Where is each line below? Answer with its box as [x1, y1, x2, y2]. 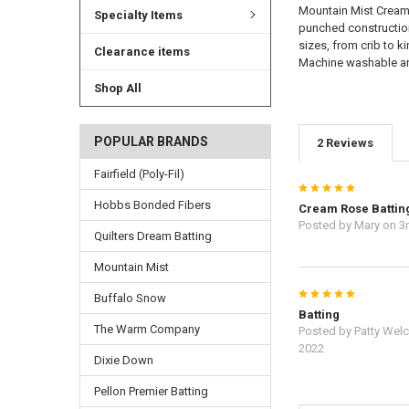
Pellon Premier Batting [93, 384, 208, 399]
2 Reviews [317, 136, 374, 151]
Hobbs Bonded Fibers [93, 198, 211, 213]
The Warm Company [93, 322, 200, 337]
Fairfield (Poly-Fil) [93, 167, 184, 182]
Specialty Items [93, 7, 183, 22]
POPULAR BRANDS [93, 134, 208, 150]
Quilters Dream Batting [93, 229, 212, 244]
